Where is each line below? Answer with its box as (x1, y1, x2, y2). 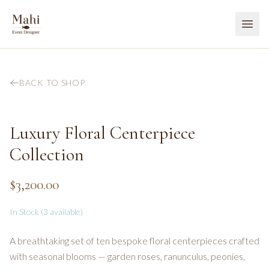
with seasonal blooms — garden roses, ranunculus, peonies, (10, 250, 245, 262)
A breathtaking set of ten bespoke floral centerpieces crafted (10, 235, 259, 246)
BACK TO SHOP (19, 77, 85, 88)
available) (48, 207, 83, 217)
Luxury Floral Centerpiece (10, 122, 195, 144)
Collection (10, 144, 84, 166)
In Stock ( (10, 207, 43, 217)
